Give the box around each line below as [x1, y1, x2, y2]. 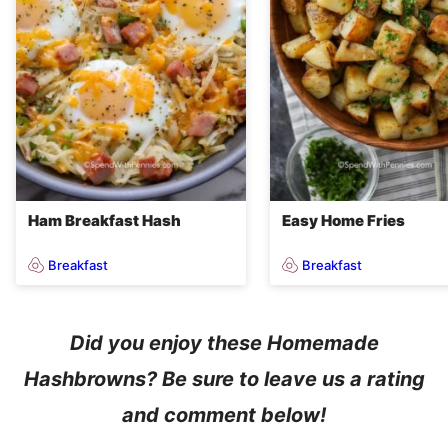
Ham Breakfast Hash [28, 211, 181, 231]
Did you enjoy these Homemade [69, 331, 379, 356]
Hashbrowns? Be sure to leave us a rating [23, 367, 425, 392]
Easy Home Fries [282, 211, 405, 231]
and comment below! [122, 403, 326, 428]
